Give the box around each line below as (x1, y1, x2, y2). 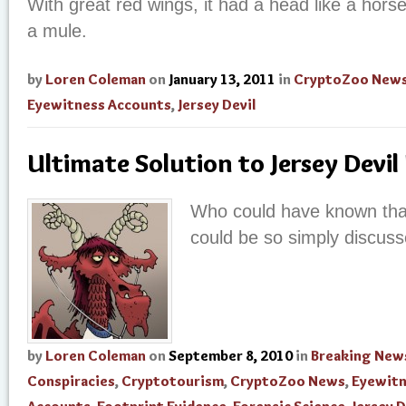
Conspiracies (27, 372, 115, 390)
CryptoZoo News (230, 372, 345, 390)
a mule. (27, 21, 87, 41)
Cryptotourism (121, 372, 224, 390)
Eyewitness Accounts (27, 96, 171, 113)
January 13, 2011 (169, 71, 275, 88)
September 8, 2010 (169, 347, 293, 364)
